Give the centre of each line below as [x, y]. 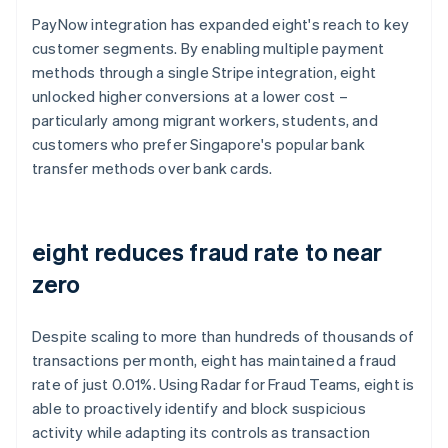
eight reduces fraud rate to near [207, 251]
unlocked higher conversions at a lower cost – [190, 95]
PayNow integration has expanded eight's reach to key [221, 23]
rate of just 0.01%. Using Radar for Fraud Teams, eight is [223, 383]
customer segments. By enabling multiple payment [208, 47]
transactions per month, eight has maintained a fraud [214, 359]
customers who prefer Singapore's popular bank [199, 143]
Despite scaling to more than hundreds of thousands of [223, 335]
